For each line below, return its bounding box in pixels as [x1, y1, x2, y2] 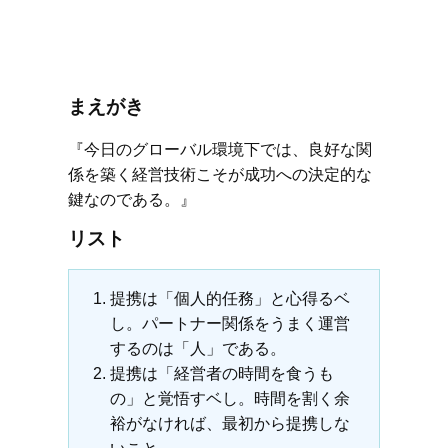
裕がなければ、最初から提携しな [109, 414, 350, 433]
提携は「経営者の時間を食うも [109, 364, 334, 383]
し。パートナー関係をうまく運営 [109, 314, 350, 333]
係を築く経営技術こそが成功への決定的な [68, 165, 372, 184]
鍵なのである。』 [68, 190, 196, 209]
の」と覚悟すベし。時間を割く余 [109, 389, 350, 408]
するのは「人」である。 [109, 339, 286, 358]
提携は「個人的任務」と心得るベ [109, 289, 350, 308]
